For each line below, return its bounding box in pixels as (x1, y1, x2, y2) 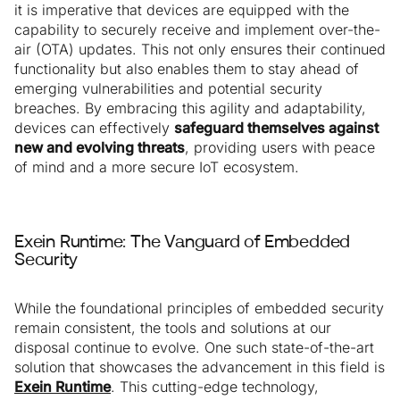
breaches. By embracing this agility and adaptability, (14, 99, 366, 118)
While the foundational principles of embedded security (14, 299, 384, 318)
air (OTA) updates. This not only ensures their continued (14, 40, 386, 59)
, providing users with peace (185, 138, 375, 157)
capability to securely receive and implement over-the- (14, 21, 380, 39)
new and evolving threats (14, 138, 185, 157)
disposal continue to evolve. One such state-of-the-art (14, 338, 374, 357)
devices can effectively (14, 119, 174, 137)
